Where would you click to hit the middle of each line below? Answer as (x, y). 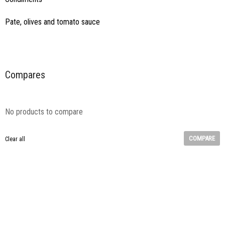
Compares (25, 75)
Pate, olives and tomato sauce (52, 22)
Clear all (15, 139)
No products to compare (44, 111)
